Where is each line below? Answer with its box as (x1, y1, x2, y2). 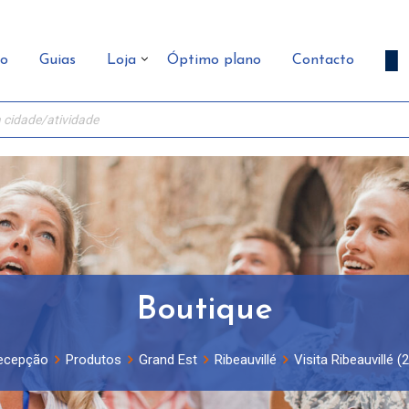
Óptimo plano (167, 52, 261, 68)
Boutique (136, 294, 273, 327)
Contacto (292, 52, 354, 68)
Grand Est (139, 351, 197, 368)
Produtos (66, 351, 121, 368)
